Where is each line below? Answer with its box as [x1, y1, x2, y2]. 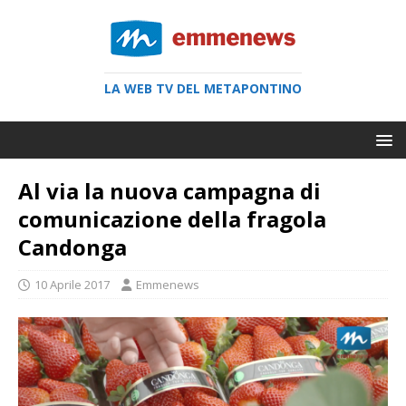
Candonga [18, 232, 127, 262]
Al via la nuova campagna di [18, 176, 321, 206]
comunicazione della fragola [18, 204, 326, 234]
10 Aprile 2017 [34, 276, 110, 293]
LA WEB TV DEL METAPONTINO [104, 80, 302, 97]
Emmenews [136, 276, 199, 293]
